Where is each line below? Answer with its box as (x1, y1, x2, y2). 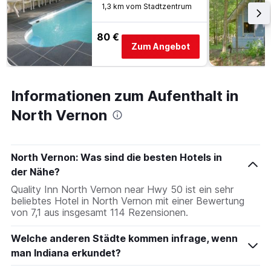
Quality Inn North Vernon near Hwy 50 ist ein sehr (11, 183, 233, 196)
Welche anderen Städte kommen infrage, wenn (11, 232, 238, 245)
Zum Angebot (131, 41, 190, 52)
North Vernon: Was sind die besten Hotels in (11, 151, 222, 164)
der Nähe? (11, 166, 60, 178)
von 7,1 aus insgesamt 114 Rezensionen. (11, 206, 188, 219)
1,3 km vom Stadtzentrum (102, 2, 192, 11)
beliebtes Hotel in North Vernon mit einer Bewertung (11, 195, 244, 207)
